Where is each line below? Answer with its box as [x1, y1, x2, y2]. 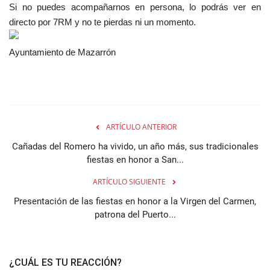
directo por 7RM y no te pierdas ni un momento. [9, 17, 196, 28]
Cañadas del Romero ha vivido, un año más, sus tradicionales [11, 141, 259, 152]
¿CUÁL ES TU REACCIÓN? [9, 257, 122, 269]
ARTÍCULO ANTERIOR [105, 122, 177, 133]
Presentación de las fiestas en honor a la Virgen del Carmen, [14, 196, 256, 207]
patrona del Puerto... [94, 209, 176, 221]
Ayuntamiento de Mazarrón [9, 47, 116, 58]
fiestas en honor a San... [86, 154, 184, 166]
